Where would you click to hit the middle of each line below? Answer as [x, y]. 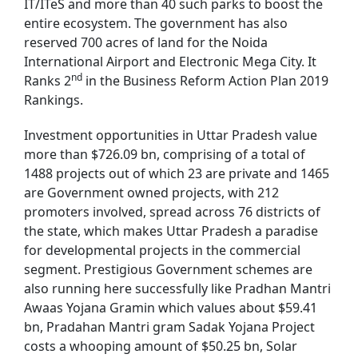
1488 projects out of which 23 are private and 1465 [177, 173]
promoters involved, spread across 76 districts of [172, 211]
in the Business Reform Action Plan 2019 [205, 80]
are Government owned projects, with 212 [151, 192]
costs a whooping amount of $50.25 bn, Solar [161, 346]
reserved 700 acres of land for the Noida [146, 42]
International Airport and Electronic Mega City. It [170, 61]
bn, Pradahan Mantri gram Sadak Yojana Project [169, 326]
